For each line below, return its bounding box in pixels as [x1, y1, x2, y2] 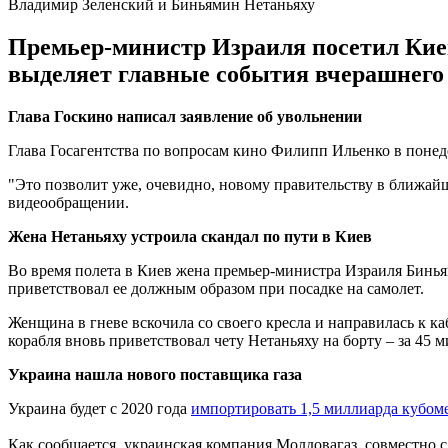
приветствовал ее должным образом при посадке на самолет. [8, 279, 424, 297]
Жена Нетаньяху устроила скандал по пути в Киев [8, 227, 372, 245]
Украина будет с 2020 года [8, 399, 191, 417]
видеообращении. [8, 193, 129, 211]
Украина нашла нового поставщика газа [8, 365, 302, 383]
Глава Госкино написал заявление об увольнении [8, 107, 362, 125]
